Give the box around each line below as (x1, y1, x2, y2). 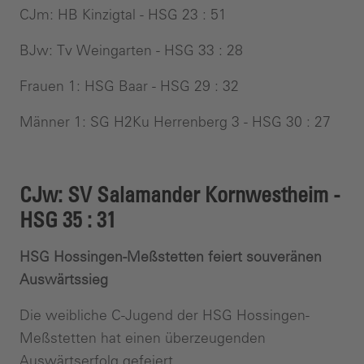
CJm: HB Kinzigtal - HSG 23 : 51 (19, 6, 227, 23)
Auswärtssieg (19, 271, 108, 288)
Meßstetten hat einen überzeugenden (19, 329, 266, 346)
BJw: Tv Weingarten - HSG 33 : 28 (19, 41, 243, 58)
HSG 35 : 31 (19, 206, 116, 233)
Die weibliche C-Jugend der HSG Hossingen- (19, 306, 310, 323)
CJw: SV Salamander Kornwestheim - (19, 181, 340, 208)
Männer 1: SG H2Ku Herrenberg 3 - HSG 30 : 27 (19, 113, 331, 130)
